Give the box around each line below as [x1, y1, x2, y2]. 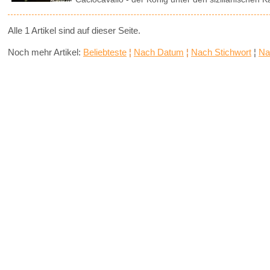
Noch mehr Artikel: [8, 47, 81, 58]
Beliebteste [83, 47, 127, 58]
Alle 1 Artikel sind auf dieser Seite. [8, 25, 140, 36]
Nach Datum [134, 47, 184, 58]
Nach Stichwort [191, 47, 251, 58]
